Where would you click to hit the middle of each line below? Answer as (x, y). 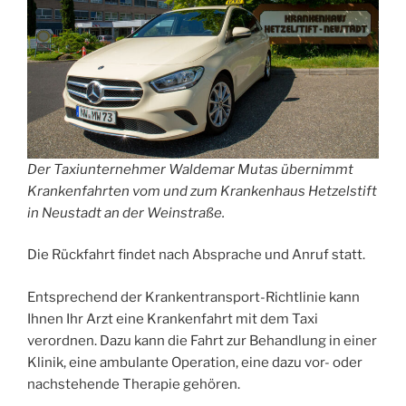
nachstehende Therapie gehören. (134, 384)
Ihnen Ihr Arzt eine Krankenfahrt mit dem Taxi (173, 319)
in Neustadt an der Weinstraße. (126, 213)
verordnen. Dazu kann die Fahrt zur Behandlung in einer (202, 340)
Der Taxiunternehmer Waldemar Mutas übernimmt (190, 169)
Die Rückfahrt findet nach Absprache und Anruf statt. (196, 255)
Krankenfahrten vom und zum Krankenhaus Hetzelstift (202, 191)
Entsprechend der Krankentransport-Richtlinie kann (193, 297)
